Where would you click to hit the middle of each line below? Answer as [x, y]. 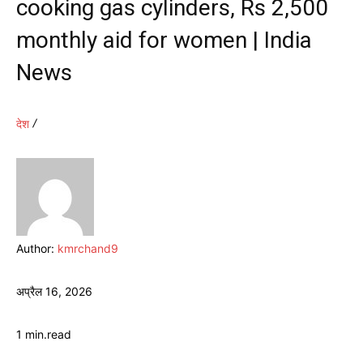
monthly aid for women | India [164, 40]
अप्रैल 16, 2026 [54, 291]
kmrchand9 [88, 248]
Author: [37, 248]
